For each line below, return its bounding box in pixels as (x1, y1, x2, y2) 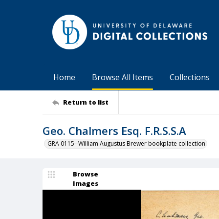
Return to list (63, 97, 109, 107)
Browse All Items (92, 72, 153, 83)
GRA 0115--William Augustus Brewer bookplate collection (47, 139, 205, 148)
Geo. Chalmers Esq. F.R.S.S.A (43, 123, 186, 138)
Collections (170, 72, 210, 83)
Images (73, 179, 98, 188)
